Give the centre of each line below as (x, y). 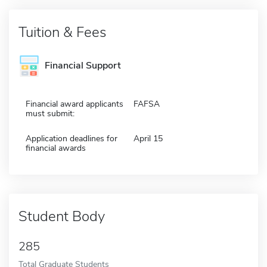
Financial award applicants (74, 104)
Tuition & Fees (62, 32)
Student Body (62, 216)
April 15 (148, 138)
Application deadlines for (72, 138)
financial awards (56, 148)
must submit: (50, 113)
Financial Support (83, 66)
